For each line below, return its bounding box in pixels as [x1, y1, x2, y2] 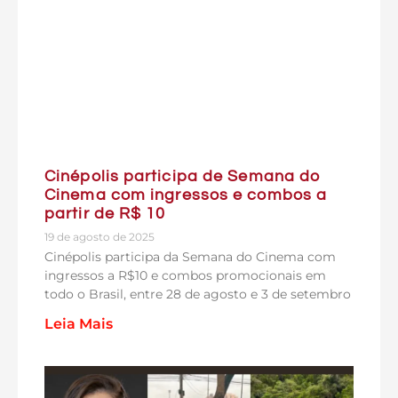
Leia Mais [44, 314, 113, 332]
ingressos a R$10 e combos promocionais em [44, 267, 326, 283]
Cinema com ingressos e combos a [44, 186, 328, 203]
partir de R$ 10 [44, 204, 166, 222]
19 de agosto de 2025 [44, 229, 155, 243]
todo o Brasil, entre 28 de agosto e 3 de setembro [44, 285, 351, 302]
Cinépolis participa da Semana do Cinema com [44, 248, 336, 265]
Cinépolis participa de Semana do [44, 167, 322, 185]
